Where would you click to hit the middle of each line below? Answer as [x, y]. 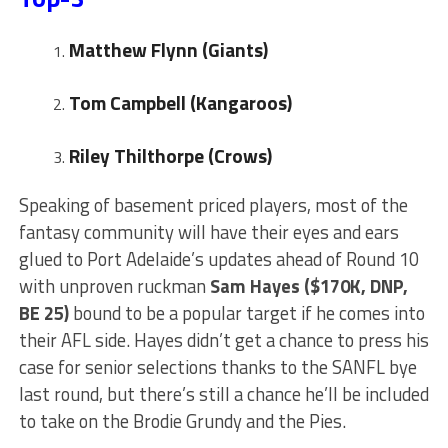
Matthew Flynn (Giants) [168, 50]
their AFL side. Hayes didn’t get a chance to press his [223, 340]
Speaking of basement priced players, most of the [213, 205]
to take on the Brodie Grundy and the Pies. [182, 421]
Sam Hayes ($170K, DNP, [308, 286]
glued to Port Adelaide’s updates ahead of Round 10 [218, 259]
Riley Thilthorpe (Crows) [170, 156]
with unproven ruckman [114, 286]
